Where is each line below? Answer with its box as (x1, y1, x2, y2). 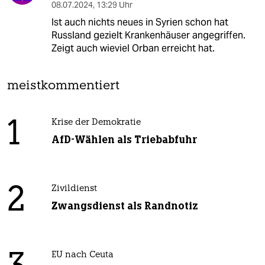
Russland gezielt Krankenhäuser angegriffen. (51, 29, 245, 42)
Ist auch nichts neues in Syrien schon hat (51, 16, 228, 29)
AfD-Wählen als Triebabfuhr (51, 133, 197, 147)
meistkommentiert (7, 80, 119, 93)
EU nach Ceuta (51, 251, 114, 260)
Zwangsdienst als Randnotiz (51, 199, 198, 213)
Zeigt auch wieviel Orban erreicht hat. (51, 42, 215, 55)
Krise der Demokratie (51, 118, 141, 128)
